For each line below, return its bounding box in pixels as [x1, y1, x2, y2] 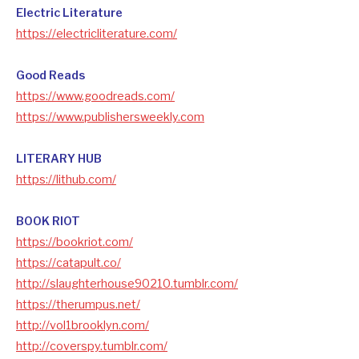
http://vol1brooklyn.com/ [16, 317, 149, 333]
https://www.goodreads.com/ [16, 88, 175, 103]
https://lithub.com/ [16, 171, 116, 187]
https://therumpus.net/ [16, 296, 140, 312]
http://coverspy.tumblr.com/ [16, 338, 167, 353]
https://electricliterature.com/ [16, 26, 177, 41]
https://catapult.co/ [16, 255, 121, 270]
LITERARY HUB [16, 151, 102, 166]
